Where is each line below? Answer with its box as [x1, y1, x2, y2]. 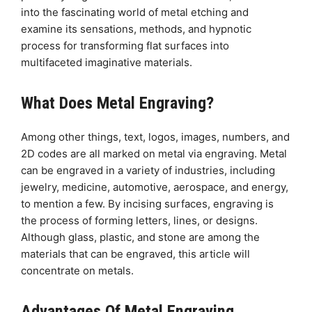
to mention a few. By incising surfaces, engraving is [21, 196, 274, 210]
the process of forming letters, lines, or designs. [21, 213, 258, 227]
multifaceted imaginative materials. [21, 55, 192, 69]
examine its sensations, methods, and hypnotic [21, 22, 251, 36]
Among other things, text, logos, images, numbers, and [21, 130, 290, 143]
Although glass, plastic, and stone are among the [21, 230, 260, 244]
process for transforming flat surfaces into [21, 38, 229, 52]
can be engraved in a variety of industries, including [21, 163, 275, 177]
